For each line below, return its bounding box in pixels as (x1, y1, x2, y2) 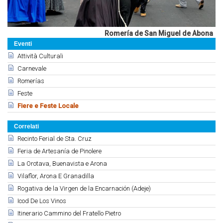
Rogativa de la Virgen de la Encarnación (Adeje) (17, 184, 151, 192)
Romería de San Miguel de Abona (105, 29, 213, 37)
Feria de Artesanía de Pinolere (17, 147, 102, 155)
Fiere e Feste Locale (17, 102, 79, 110)
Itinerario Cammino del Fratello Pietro (17, 209, 121, 217)
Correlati (14, 122, 39, 130)
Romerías (17, 77, 44, 85)
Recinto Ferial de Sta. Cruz (17, 134, 92, 142)
